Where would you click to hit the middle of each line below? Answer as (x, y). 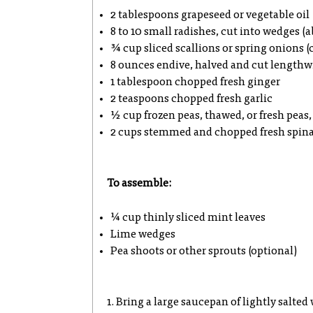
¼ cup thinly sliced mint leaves (188, 218)
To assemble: (139, 184)
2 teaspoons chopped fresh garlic (191, 99)
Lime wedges (143, 235)
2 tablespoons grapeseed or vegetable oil (210, 15)
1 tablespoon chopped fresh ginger (195, 82)
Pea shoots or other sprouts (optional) (204, 252)
